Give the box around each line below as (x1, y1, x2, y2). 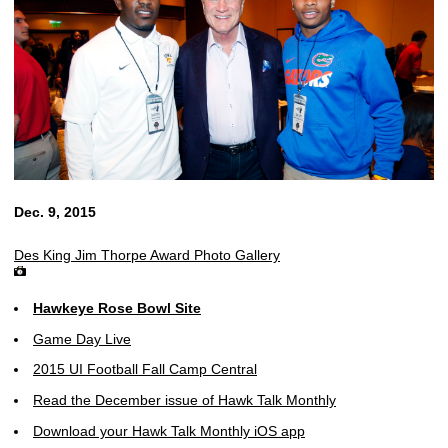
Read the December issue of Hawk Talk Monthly (33, 392, 336, 409)
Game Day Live (33, 330, 131, 347)
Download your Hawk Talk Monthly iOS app (33, 422, 305, 439)
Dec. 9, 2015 (14, 203, 96, 220)
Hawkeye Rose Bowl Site (33, 299, 201, 316)
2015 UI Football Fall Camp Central (33, 361, 257, 378)
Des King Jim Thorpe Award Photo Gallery (14, 246, 280, 263)
